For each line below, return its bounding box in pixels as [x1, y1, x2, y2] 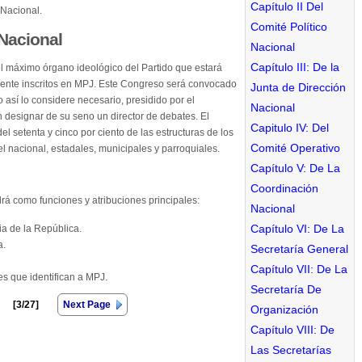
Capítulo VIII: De [250, 322, 335, 336]
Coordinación [250, 181, 318, 195]
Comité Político [250, 19, 327, 33]
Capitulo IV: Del [250, 120, 329, 134]
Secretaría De [250, 282, 322, 296]
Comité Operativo [250, 141, 340, 154]
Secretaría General [250, 242, 348, 255]
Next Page [62, 298, 111, 310]
